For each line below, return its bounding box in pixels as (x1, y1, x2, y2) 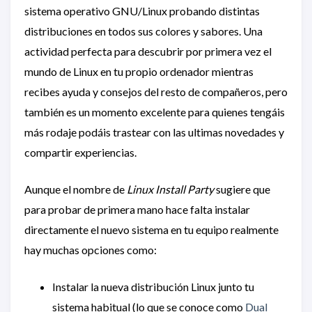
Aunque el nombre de (24, 182, 127, 196)
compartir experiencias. (24, 146, 136, 159)
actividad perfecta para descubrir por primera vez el (24, 45, 272, 58)
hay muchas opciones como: (24, 243, 157, 257)
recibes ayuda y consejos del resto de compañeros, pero (24, 85, 288, 99)
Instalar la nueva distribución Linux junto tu (52, 280, 254, 294)
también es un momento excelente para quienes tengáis (24, 105, 285, 119)
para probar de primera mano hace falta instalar (24, 203, 250, 217)
